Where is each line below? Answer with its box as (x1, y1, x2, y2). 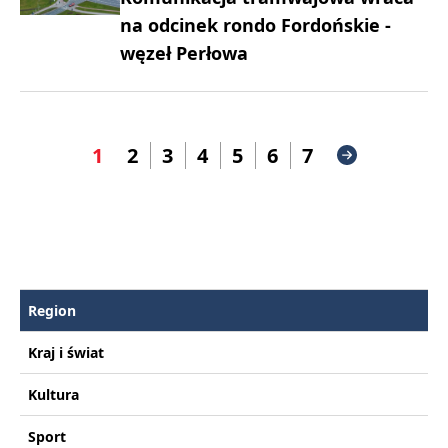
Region (28, 300, 76, 320)
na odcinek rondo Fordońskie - (120, 12, 391, 37)
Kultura (28, 384, 79, 404)
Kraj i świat (28, 342, 104, 362)
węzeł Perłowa (120, 40, 248, 65)
